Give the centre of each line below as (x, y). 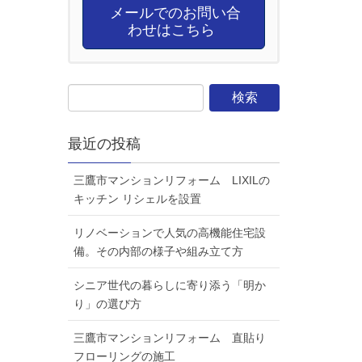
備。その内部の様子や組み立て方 (158, 252)
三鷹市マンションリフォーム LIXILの (171, 181)
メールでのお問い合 (174, 13)
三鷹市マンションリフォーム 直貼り (169, 338)
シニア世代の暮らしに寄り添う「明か (169, 286)
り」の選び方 (107, 304)
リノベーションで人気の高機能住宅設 (169, 233)
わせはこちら (174, 29)
